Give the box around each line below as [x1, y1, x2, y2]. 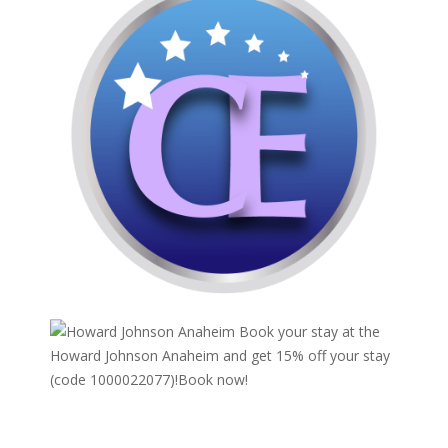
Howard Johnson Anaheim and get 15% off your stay [49, 345, 390, 366]
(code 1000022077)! [49, 369, 178, 390]
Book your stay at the [234, 321, 380, 342]
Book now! [177, 369, 248, 390]
